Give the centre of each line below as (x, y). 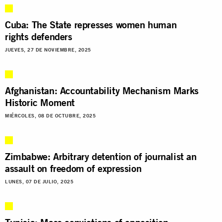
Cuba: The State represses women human (91, 24)
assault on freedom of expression (73, 168)
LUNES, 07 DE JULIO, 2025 (39, 181)
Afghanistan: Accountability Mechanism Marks (102, 90)
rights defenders (39, 36)
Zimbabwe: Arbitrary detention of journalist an (101, 156)
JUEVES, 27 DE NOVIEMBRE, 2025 (48, 50)
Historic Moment (40, 102)
